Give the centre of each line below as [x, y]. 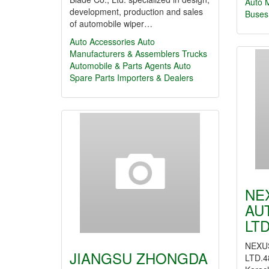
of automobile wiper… [111, 23]
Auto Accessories [102, 41]
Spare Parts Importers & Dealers [131, 77]
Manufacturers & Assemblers [125, 53]
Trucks [195, 53]
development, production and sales [136, 11]
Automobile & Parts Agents [120, 65]
